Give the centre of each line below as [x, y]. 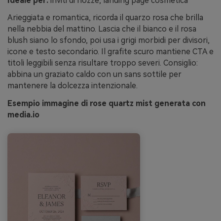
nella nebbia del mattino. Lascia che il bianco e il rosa [102, 29]
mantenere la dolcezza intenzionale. [73, 86]
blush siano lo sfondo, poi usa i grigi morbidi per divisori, [109, 40]
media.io [23, 115]
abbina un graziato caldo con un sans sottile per [94, 74]
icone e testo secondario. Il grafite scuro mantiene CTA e [110, 52]
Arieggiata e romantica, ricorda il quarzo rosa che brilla [105, 18]
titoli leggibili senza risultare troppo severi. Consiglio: [103, 63]
